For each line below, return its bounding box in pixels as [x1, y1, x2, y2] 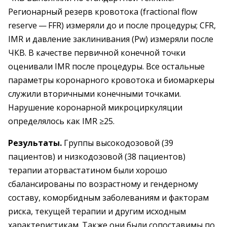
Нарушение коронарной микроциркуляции [8, 102, 182, 113]
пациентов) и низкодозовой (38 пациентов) [8, 151, 185, 162]
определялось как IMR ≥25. [8, 116, 115, 127]
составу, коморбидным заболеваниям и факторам [8, 192, 209, 203]
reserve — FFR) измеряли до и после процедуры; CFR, [8, 20, 216, 31]
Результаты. [8, 137, 62, 148]
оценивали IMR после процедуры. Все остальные [8, 61, 205, 72]
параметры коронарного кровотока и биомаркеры [8, 74, 214, 86]
